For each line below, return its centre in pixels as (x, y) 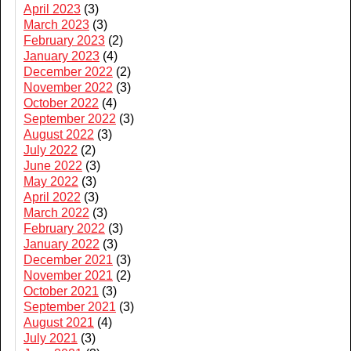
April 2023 (52, 9)
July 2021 (51, 338)
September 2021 (70, 307)
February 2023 (64, 40)
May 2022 (51, 181)
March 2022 (56, 213)
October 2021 (61, 291)
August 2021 (59, 322)
